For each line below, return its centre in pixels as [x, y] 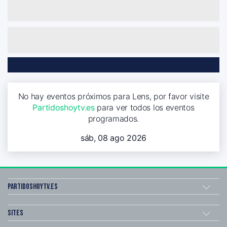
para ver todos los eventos [144, 107]
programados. [113, 118]
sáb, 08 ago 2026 [113, 138]
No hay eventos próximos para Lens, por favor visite [113, 96]
